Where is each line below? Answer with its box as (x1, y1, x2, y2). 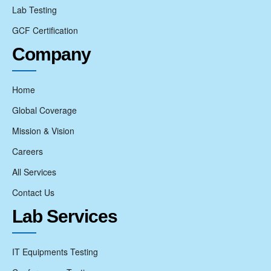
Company (12, 44, 91, 64)
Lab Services (12, 206, 117, 226)
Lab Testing (12, 3, 57, 16)
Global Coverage (12, 103, 77, 116)
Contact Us (12, 186, 54, 198)
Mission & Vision (12, 124, 74, 137)
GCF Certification (12, 24, 78, 36)
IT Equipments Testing (12, 245, 98, 258)
